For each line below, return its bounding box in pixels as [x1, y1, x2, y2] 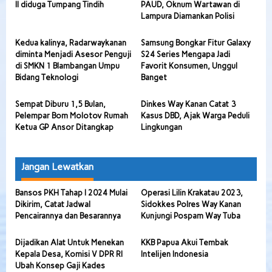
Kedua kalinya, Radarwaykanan [15, 38, 126, 47]
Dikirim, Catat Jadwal [15, 199, 90, 209]
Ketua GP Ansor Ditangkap [15, 122, 114, 132]
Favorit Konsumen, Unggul [140, 61, 237, 70]
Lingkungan [140, 122, 182, 132]
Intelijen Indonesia [140, 249, 208, 259]
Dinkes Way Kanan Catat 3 [140, 99, 236, 109]
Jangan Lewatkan [21, 160, 93, 172]
